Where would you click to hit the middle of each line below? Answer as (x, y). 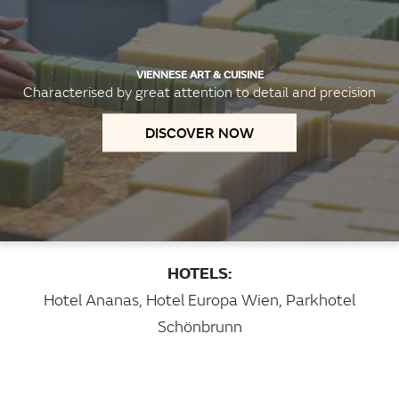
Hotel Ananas (91, 300)
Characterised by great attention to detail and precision (199, 91)
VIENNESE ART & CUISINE (199, 74)
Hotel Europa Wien (212, 300)
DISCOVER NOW (199, 132)
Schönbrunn (199, 327)
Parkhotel (321, 300)
